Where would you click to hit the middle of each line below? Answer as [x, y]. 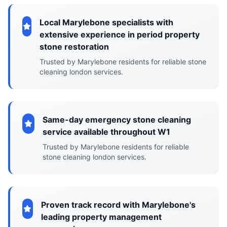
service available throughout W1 [106, 132]
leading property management [101, 217]
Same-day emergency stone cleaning [117, 120]
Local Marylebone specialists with [107, 22]
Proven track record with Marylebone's [118, 205]
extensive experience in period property [120, 34]
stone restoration [74, 47]
